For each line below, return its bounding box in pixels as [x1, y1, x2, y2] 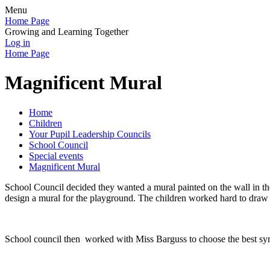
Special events [29, 150, 83, 161]
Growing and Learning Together [5, 27, 128, 37]
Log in [5, 37, 30, 48]
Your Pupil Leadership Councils [29, 128, 151, 139]
